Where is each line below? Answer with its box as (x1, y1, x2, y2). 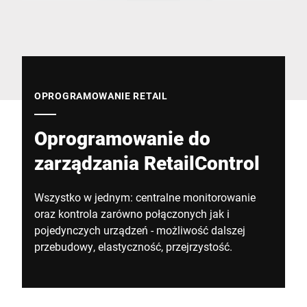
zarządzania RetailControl (34, 150, 260, 175)
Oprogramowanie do (34, 125, 210, 151)
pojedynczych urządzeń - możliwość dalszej (34, 223, 245, 237)
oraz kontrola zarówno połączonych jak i (34, 206, 230, 221)
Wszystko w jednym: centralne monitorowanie (34, 190, 256, 204)
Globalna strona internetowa (22, 1, 159, 16)
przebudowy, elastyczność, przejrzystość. (34, 239, 232, 254)
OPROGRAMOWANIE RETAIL (34, 89, 168, 102)
